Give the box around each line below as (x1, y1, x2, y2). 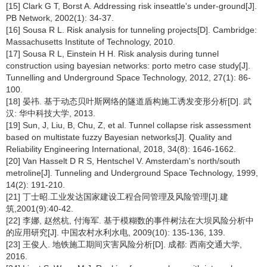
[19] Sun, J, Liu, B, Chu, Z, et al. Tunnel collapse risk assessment (6, 120, 251, 130)
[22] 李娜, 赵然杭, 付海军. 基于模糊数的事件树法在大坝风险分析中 (6, 216, 254, 225)
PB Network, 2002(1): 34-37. (6, 13, 114, 23)
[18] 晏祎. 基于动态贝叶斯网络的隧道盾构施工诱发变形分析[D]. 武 (6, 97, 252, 106)
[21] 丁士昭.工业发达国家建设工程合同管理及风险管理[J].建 (6, 192, 228, 201)
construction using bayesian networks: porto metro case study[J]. (6, 61, 250, 70)
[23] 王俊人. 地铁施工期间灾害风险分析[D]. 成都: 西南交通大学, (6, 240, 242, 249)
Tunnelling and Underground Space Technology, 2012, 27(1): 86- (6, 73, 251, 82)
